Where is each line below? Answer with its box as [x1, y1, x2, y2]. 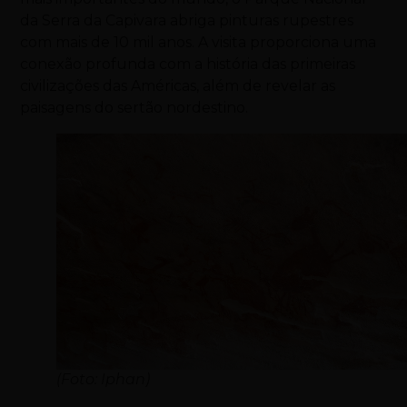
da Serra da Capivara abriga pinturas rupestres [20, 12, 354, 30]
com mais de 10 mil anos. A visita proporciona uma [20, 34, 377, 52]
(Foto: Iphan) [56, 371, 151, 389]
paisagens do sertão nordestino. [20, 99, 249, 117]
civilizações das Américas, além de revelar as [20, 77, 336, 95]
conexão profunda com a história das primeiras [20, 55, 356, 74]
